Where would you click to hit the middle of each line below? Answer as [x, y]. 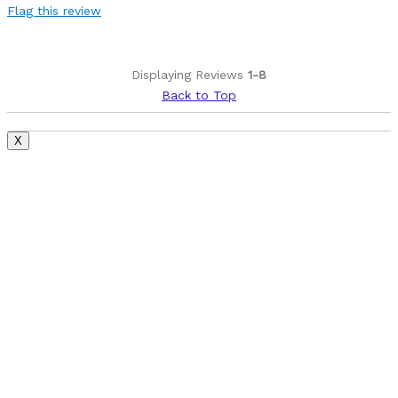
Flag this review [54, 10]
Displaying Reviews [190, 74]
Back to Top [199, 95]
